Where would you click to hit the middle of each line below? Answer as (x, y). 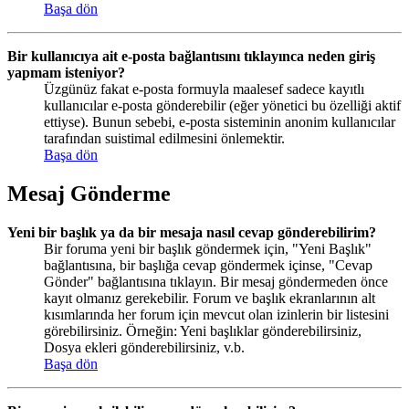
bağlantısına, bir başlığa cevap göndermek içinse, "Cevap (208, 265)
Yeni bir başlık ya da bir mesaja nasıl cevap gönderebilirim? (192, 232)
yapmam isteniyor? (66, 72)
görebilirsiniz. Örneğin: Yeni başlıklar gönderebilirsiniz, (203, 330)
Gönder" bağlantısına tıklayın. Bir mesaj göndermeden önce (216, 281)
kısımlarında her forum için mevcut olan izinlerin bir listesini (216, 314)
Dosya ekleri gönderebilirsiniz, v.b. (144, 347)
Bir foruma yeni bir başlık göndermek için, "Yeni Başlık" (208, 248)
